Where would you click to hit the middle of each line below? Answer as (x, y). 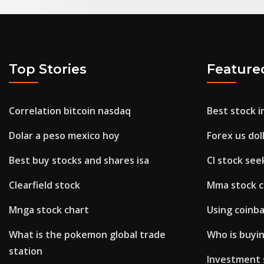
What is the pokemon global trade (87, 235)
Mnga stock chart (49, 210)
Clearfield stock (44, 185)
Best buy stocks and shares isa (79, 161)
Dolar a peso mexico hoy (64, 136)
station (26, 251)
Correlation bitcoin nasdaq (70, 111)
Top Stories (48, 69)
